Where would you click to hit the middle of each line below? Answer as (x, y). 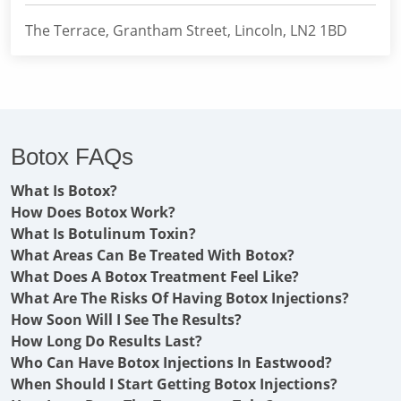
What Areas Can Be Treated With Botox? (153, 255)
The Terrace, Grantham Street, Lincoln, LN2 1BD (186, 30)
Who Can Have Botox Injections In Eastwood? (171, 363)
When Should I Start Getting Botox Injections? (174, 384)
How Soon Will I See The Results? (126, 320)
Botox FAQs (72, 157)
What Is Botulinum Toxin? (103, 234)
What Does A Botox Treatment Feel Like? (155, 277)
